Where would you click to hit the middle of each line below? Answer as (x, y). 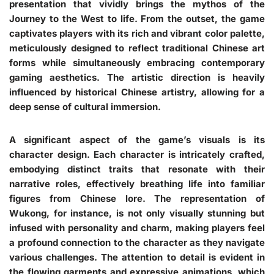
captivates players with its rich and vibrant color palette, (137, 33)
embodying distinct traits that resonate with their (137, 169)
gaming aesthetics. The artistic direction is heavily (137, 77)
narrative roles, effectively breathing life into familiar (137, 183)
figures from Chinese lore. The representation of (137, 198)
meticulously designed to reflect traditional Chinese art (137, 48)
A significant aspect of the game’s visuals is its (137, 139)
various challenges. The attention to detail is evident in (137, 257)
